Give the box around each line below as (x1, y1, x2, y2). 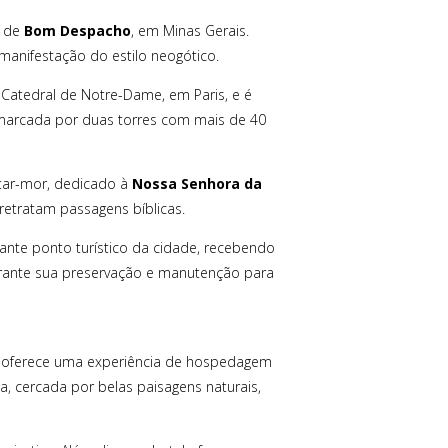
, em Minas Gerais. (130, 20, 249, 40)
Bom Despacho (23, 20, 131, 40)
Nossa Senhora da (132, 173, 262, 193)
